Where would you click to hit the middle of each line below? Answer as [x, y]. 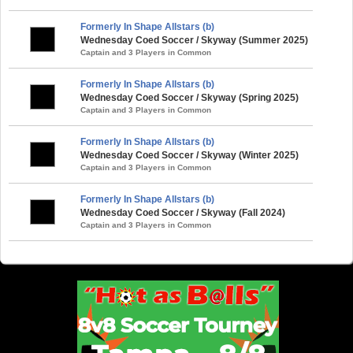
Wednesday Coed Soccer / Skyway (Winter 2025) [190, 155]
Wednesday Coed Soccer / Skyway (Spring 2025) [190, 97]
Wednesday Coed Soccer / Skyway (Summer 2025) [194, 40]
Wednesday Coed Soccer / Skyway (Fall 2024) [183, 212]
